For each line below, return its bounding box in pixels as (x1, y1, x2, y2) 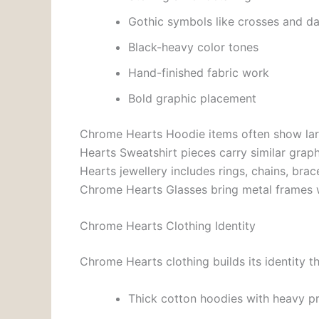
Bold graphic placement (128, 90, 256, 105)
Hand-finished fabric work (128, 65, 269, 80)
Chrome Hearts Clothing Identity (80, 219, 256, 234)
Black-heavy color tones (128, 39, 258, 54)
